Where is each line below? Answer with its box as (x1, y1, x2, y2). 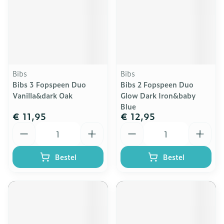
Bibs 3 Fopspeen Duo (12, 79, 86, 89)
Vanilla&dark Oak (12, 90, 72, 100)
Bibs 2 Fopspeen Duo (120, 79, 193, 89)
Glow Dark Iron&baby (120, 90, 196, 100)
